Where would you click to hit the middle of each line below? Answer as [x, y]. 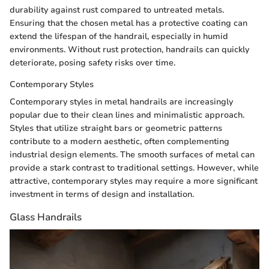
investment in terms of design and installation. [102, 194]
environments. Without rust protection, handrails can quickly [129, 49]
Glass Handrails [46, 217]
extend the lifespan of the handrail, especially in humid [119, 36]
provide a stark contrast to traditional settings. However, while [134, 168]
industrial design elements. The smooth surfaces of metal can [132, 154]
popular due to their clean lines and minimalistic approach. [127, 115]
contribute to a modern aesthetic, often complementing [119, 141]
